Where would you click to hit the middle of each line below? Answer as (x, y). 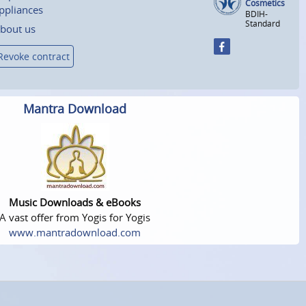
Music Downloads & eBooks (75, 203)
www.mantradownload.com (75, 233)
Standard (263, 23)
